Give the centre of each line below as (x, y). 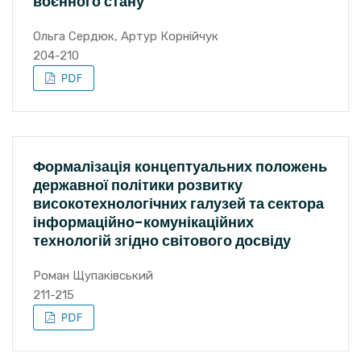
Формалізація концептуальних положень (180, 166)
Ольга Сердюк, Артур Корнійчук (126, 36)
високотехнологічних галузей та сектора (178, 203)
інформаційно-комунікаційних (143, 222)
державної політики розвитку (138, 185)
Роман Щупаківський (93, 276)
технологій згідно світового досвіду (162, 241)
